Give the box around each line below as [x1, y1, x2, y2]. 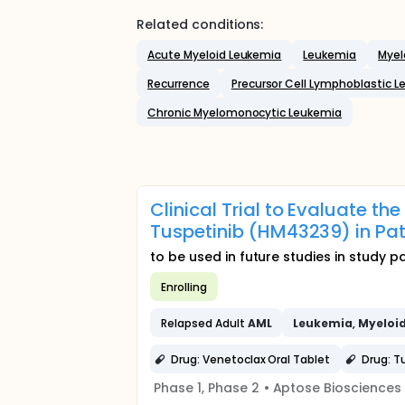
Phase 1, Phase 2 [154, 379, 259, 397]
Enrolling [161, 278, 207, 295]
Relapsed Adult [161, 315, 248, 331]
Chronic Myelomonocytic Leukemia [147, 104, 343, 120]
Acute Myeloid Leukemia [147, 46, 282, 62]
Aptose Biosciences [272, 379, 401, 397]
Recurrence [147, 75, 210, 91]
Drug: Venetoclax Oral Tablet [171, 351, 331, 367]
